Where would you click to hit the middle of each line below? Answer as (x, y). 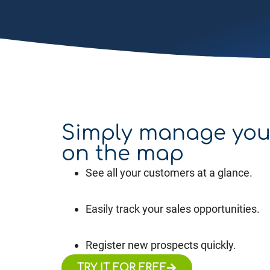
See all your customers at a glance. (169, 172)
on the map (123, 153)
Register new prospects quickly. (161, 245)
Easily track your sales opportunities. (173, 209)
